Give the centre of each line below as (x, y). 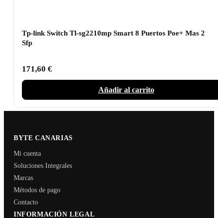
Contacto (26, 202)
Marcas (23, 178)
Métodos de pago (37, 190)
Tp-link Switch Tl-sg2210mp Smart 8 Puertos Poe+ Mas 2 (113, 33)
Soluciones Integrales (43, 166)
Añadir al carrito (126, 90)
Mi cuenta (27, 154)
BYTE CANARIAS (43, 138)
